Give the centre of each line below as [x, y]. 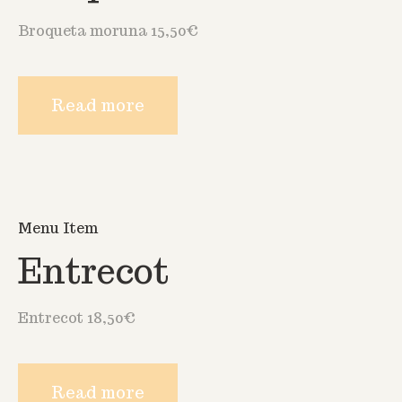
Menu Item [58, 228]
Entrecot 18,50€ [77, 318]
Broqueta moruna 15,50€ [108, 31]
